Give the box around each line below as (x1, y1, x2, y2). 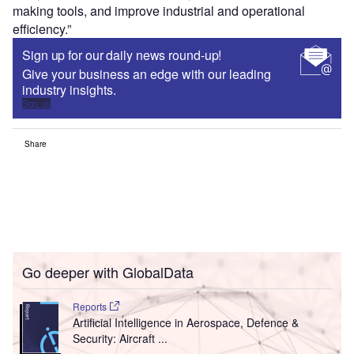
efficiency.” (13, 20, 71, 39)
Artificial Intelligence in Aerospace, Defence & (72, 314, 299, 331)
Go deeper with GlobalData (22, 262, 194, 283)
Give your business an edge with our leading (22, 65, 271, 84)
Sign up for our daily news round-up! (22, 46, 222, 65)
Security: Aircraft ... (72, 330, 168, 347)
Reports (72, 299, 109, 314)
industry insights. (22, 81, 116, 100)
